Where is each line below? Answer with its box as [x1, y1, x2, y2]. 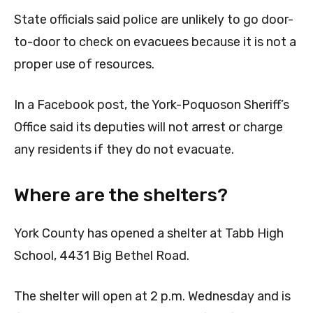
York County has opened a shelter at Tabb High [14, 226, 284, 242]
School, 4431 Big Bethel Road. [14, 248, 189, 264]
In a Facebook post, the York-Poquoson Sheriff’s [14, 97, 289, 113]
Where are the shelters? [14, 184, 228, 207]
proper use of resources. [14, 57, 154, 73]
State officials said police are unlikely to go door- [14, 12, 293, 28]
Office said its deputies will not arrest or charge [14, 119, 283, 136]
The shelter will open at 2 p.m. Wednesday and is [14, 289, 291, 305]
